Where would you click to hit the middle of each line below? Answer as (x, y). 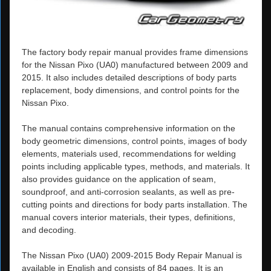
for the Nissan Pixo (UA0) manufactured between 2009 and (135, 64)
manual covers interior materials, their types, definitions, (129, 217)
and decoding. (49, 230)
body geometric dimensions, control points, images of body (134, 141)
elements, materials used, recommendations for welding (129, 153)
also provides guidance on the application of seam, (119, 179)
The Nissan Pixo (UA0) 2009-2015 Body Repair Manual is (132, 255)
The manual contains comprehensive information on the (129, 128)
